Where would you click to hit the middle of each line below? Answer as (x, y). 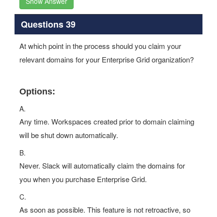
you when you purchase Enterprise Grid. (83, 179)
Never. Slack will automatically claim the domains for (102, 165)
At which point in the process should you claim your (100, 46)
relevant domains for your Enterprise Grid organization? (107, 59)
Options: (37, 92)
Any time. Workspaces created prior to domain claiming (107, 121)
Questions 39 (48, 24)
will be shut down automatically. (69, 135)
